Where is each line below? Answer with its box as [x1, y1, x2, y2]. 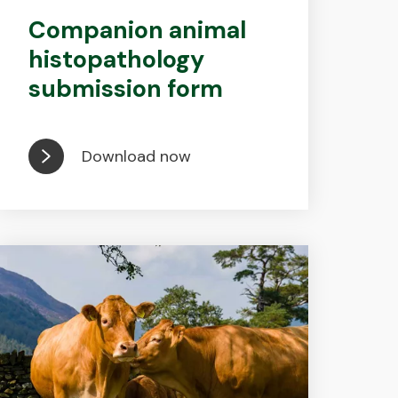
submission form [28, 73, 223, 104]
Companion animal [28, 14, 246, 45]
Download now [81, 145, 191, 167]
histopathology [28, 44, 204, 75]
